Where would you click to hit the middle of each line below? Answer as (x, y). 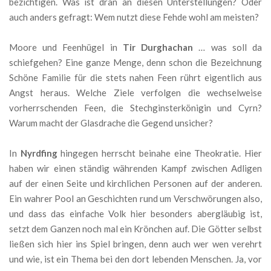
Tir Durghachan (158, 47)
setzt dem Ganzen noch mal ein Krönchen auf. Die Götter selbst (135, 229)
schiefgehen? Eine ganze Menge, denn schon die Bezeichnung (135, 63)
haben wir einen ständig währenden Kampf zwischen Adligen (135, 168)
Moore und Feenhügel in (66, 47)
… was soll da (228, 47)
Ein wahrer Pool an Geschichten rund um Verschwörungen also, (135, 199)
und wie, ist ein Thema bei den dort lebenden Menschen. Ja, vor (135, 259)
